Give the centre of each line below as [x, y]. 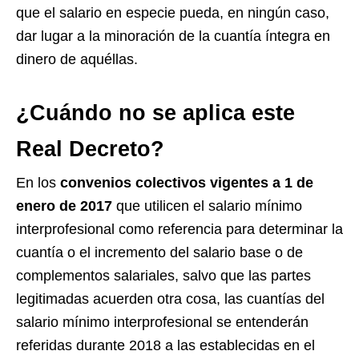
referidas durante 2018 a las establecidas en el [165, 346]
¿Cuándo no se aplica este [155, 113]
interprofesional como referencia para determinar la [179, 230]
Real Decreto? [90, 149]
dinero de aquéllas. [77, 60]
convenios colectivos [133, 183]
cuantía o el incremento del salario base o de [159, 253]
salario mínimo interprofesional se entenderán [162, 323]
